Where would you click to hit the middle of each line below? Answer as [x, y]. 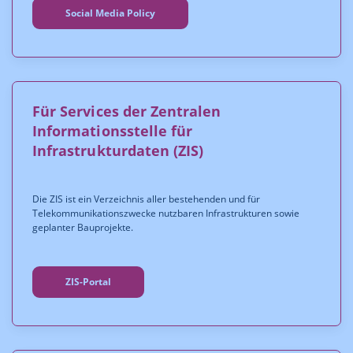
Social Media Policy [110, 13]
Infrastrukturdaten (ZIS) [118, 150]
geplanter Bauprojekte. [83, 227]
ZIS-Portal [88, 282]
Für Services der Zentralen [127, 111]
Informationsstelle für [113, 131]
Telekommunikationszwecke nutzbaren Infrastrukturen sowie [166, 213]
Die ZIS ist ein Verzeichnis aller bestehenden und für [146, 199]
